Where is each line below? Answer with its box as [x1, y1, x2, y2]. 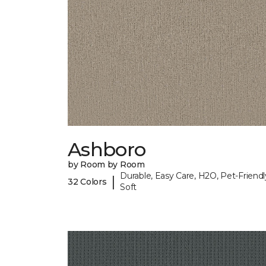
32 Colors [68, 176, 107, 187]
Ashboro [68, 138, 146, 161]
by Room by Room [68, 159, 145, 170]
